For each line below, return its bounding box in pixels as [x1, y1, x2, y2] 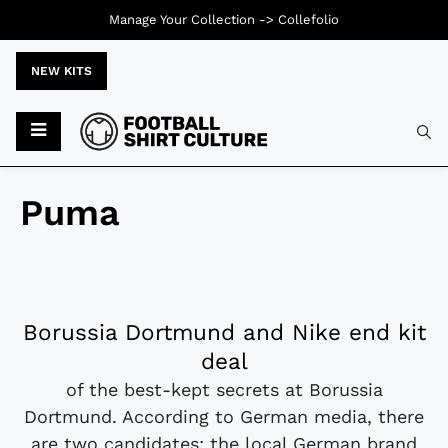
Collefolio [278, 12, 339, 27]
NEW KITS [31, 64, 92, 78]
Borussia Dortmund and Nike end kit [22, 319, 426, 346]
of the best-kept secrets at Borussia [65, 379, 383, 401]
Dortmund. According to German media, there [24, 406, 424, 428]
